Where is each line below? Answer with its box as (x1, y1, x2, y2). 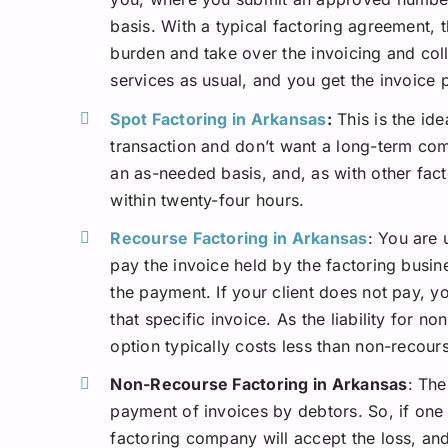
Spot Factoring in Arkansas (110, 108, 327, 129)
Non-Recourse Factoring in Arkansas (110, 373, 408, 394)
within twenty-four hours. (110, 189, 305, 210)
